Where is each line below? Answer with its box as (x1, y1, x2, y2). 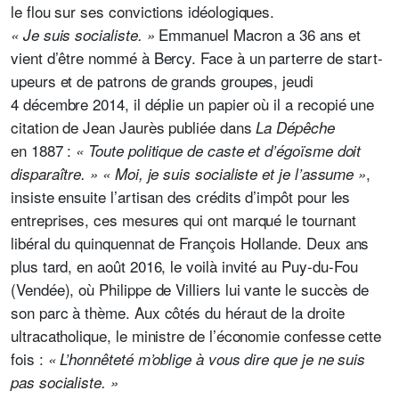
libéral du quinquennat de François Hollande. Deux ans (11, 232, 370, 254)
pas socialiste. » (11, 371, 118, 393)
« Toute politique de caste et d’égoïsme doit (76, 140, 362, 161)
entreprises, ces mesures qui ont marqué (11, 208, 282, 231)
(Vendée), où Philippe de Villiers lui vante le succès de (11, 278, 370, 300)
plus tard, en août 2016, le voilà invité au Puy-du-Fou (11, 255, 359, 277)
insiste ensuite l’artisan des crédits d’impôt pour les (11, 185, 351, 208)
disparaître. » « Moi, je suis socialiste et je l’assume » (11, 163, 367, 184)
